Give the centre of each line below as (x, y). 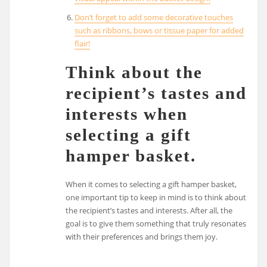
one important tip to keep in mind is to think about (156, 197)
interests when (127, 114)
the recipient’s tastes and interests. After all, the (149, 210)
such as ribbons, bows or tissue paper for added (159, 30)
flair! (82, 43)
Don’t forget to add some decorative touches (153, 17)
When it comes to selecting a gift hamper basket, (151, 184)
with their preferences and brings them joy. (142, 236)
